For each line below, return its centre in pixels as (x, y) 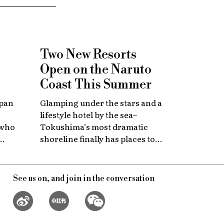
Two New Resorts (88, 54)
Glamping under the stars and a (101, 102)
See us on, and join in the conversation (84, 178)
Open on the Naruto (96, 69)
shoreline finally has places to (97, 138)
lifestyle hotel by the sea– (88, 114)
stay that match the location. (95, 150)
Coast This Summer (96, 84)
